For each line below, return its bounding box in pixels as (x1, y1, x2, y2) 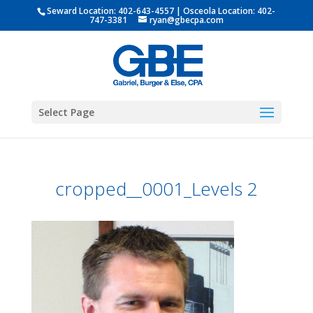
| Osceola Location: (174, 5, 258, 17)
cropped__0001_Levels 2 (54, 176, 258, 201)
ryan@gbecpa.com (149, 14, 224, 26)
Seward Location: (47, 5, 119, 17)
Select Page (38, 105, 94, 119)
